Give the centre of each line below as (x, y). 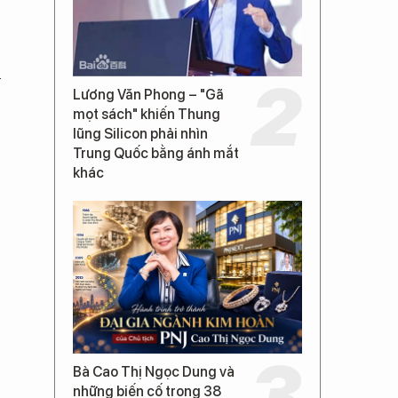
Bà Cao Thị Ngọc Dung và (154, 371)
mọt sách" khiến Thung (147, 114)
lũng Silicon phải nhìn (140, 133)
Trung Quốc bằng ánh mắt (156, 153)
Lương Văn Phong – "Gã (148, 94)
